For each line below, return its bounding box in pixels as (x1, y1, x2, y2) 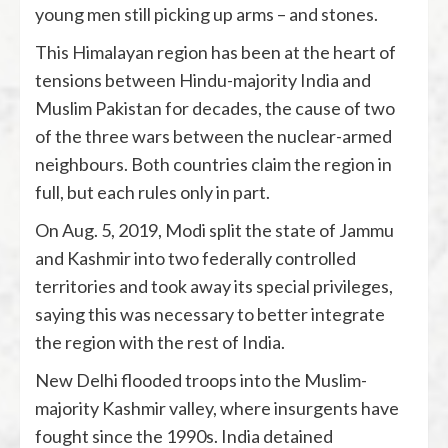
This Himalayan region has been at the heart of (35, 40, 396, 63)
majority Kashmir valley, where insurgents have (35, 396, 399, 419)
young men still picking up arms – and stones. (35, 2, 378, 25)
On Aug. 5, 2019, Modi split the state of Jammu (35, 218, 394, 241)
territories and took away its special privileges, (35, 274, 393, 297)
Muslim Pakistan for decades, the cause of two (35, 96, 395, 119)
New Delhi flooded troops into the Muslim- (35, 368, 367, 391)
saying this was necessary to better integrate (35, 302, 385, 325)
